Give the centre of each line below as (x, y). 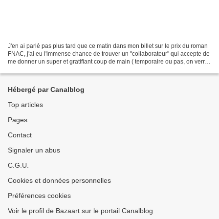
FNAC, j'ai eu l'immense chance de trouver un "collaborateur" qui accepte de (109, 54)
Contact (20, 135)
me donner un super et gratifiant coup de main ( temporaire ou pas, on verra (108, 61)
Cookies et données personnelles (59, 180)
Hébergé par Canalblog (46, 89)
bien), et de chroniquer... (40, 69)
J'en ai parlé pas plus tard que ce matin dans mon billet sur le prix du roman (108, 46)
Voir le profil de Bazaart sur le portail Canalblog (80, 211)
